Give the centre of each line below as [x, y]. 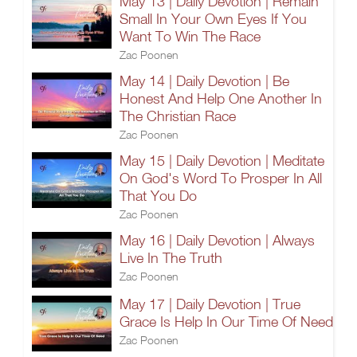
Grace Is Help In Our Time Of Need [226, 322]
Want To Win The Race [190, 36]
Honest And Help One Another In [221, 98]
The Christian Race [178, 116]
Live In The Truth [171, 258]
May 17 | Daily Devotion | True [210, 304]
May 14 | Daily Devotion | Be [204, 81]
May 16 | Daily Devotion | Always [217, 240]
